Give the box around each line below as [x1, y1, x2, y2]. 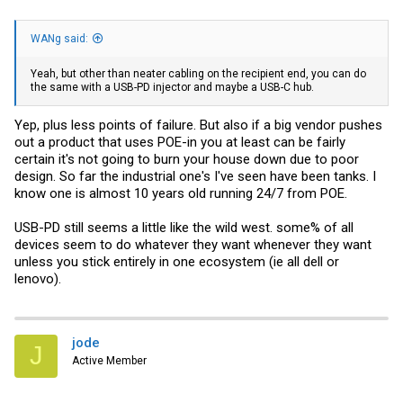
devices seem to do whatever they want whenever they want [14, 236, 372, 253]
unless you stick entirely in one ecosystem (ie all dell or [14, 253, 339, 270]
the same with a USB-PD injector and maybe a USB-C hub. [31, 81, 314, 94]
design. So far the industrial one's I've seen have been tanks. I [14, 167, 376, 184]
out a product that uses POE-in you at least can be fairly [14, 133, 345, 150]
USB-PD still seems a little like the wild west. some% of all [14, 219, 354, 236]
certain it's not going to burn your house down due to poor [14, 150, 359, 167]
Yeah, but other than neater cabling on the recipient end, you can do [31, 67, 366, 81]
